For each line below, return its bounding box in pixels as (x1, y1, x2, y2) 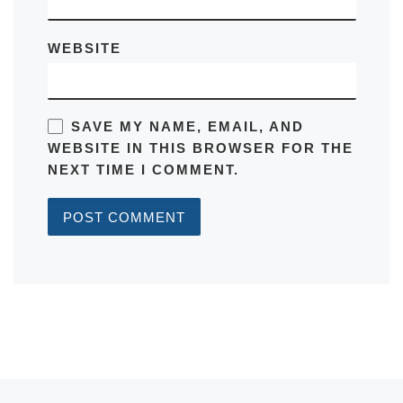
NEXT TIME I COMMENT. (47, 162, 239, 178)
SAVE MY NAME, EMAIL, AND (70, 119, 304, 135)
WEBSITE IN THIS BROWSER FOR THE (47, 140, 354, 157)
